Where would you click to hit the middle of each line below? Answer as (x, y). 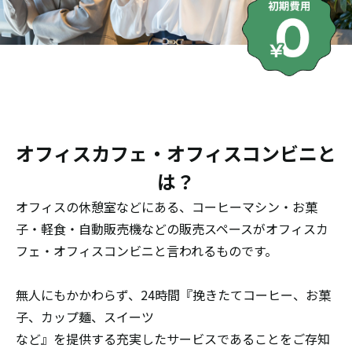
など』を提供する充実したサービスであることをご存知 (173, 339)
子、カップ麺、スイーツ (85, 317)
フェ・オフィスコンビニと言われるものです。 (147, 251)
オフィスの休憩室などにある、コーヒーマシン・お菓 (167, 207)
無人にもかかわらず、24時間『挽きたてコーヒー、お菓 (173, 295)
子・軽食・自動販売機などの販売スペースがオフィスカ (172, 229)
